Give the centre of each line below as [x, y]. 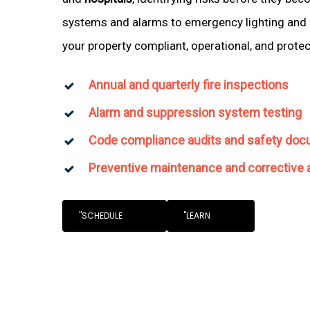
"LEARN [197, 215]
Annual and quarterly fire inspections [189, 84]
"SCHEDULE [101, 215]
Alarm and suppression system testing [195, 112]
